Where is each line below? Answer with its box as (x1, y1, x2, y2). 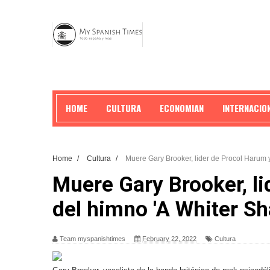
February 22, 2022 (142, 235, 196, 242)
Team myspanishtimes (60, 235, 125, 242)
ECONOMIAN (160, 101, 204, 115)
